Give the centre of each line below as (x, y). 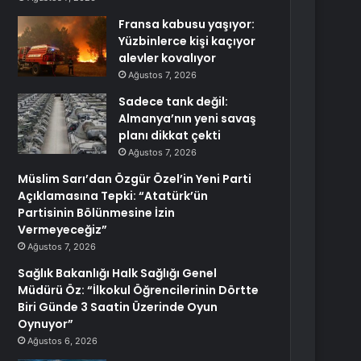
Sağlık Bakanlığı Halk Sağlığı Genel (118, 273)
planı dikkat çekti (170, 135)
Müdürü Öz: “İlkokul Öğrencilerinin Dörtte (139, 290)
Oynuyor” (46, 324)
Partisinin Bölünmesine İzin (97, 213)
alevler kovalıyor (168, 58)
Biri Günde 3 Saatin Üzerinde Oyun (118, 307)
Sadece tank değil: (174, 102)
